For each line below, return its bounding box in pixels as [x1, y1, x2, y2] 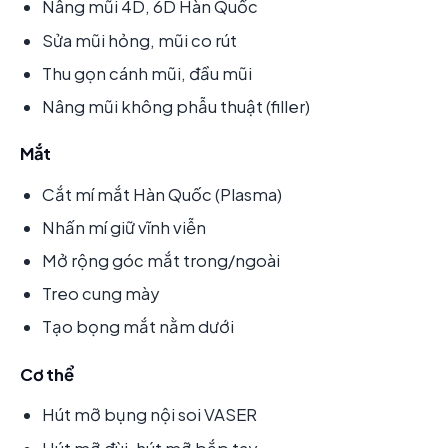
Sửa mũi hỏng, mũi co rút [42, 29, 237, 51]
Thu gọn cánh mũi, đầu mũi [42, 62, 252, 84]
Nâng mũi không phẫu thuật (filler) [42, 95, 310, 117]
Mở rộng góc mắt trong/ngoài [42, 250, 280, 272]
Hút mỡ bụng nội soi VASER [42, 404, 257, 426]
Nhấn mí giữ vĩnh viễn [42, 217, 206, 239]
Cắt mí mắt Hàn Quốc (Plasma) [42, 183, 282, 205]
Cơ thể [20, 363, 74, 385]
